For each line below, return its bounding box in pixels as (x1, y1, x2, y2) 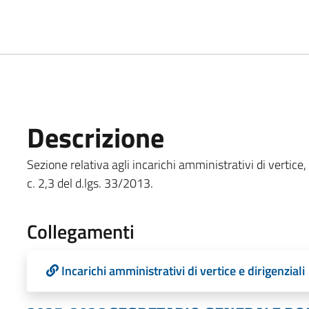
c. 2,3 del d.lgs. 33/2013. (26, 173, 153, 192)
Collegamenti (26, 216, 134, 246)
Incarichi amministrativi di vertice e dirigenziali (61, 261, 305, 280)
